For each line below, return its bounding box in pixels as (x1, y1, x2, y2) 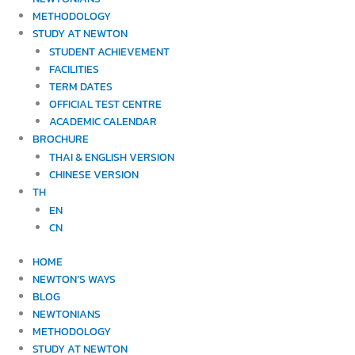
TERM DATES (48, 78, 113, 95)
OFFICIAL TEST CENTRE (48, 96, 162, 113)
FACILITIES (48, 61, 99, 78)
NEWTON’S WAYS (32, 270, 116, 287)
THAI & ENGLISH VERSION (48, 149, 174, 166)
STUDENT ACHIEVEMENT (48, 44, 170, 60)
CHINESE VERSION (48, 166, 139, 183)
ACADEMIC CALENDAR (48, 113, 157, 130)
